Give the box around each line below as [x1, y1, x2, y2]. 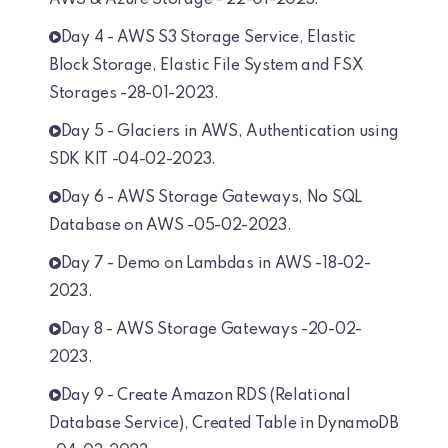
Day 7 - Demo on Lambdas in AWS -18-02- [60, 256, 371, 272]
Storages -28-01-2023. [49, 86, 219, 102]
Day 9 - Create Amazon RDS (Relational [60, 388, 351, 404]
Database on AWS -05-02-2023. [49, 218, 292, 234]
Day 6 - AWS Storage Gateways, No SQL [60, 190, 362, 206]
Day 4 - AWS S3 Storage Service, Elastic [60, 30, 357, 46]
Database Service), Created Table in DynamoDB [49, 416, 399, 432]
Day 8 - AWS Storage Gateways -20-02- [60, 322, 362, 338]
